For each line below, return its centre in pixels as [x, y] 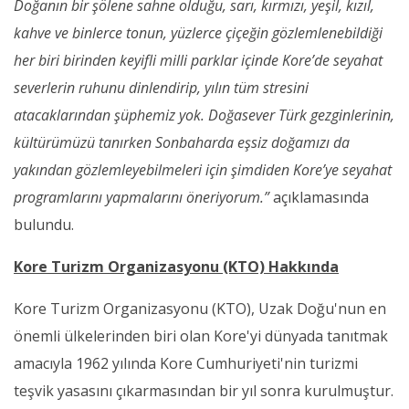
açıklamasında [321, 197]
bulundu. [44, 224]
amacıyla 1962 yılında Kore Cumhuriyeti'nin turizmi [186, 363]
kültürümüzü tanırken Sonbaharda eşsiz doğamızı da [182, 142]
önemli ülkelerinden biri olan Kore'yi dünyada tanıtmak [201, 336]
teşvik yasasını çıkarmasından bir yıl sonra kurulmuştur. [204, 390]
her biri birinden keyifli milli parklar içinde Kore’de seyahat [198, 60]
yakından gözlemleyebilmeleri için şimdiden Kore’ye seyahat [203, 169]
